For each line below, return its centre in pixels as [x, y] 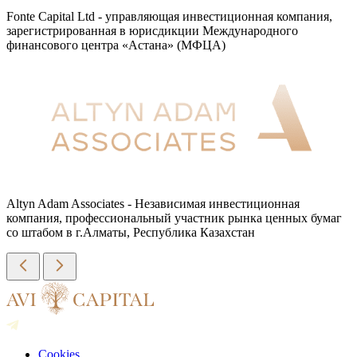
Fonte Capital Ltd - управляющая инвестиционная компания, [169, 17]
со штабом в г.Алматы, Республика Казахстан [131, 233]
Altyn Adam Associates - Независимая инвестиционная [153, 204]
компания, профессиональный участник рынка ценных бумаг [174, 218]
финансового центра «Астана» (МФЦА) [116, 45]
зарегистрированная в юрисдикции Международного [152, 31]
